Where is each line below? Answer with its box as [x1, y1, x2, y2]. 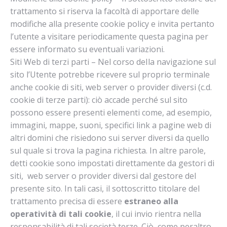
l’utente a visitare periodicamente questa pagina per [10, 31, 208, 42]
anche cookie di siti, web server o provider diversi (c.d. [10, 82, 212, 93]
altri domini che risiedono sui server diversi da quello [10, 132, 209, 143]
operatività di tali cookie [10, 208, 111, 219]
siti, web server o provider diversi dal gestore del [10, 170, 196, 181]
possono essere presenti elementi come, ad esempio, [10, 107, 212, 118]
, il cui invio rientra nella [111, 208, 201, 219]
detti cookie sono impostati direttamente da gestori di [10, 158, 214, 169]
